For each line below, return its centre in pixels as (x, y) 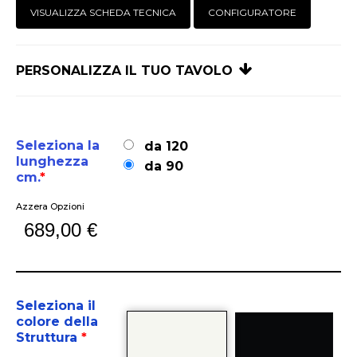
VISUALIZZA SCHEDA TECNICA (103, 13)
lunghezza (52, 162)
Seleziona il (56, 306)
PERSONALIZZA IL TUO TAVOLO (124, 71)
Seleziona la (58, 146)
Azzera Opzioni (50, 207)
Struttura (49, 338)
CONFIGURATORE (252, 13)
